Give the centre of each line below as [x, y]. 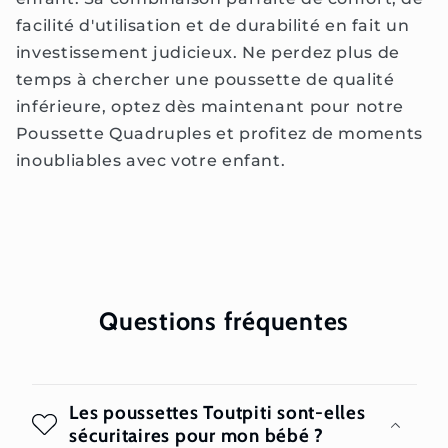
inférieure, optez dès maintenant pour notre [209, 107]
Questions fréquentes [224, 321]
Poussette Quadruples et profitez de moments [219, 134]
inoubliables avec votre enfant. [150, 161]
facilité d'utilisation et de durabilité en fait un [212, 26]
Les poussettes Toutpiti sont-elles [217, 413]
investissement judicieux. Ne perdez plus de [207, 53]
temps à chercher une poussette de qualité [205, 80]
